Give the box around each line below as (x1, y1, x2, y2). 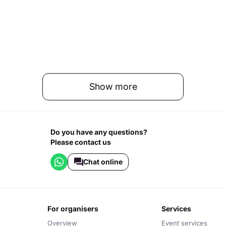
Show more (89, 81, 137, 92)
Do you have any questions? (50, 128, 148, 136)
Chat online (83, 157, 123, 166)
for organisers (51, 204, 99, 213)
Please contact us (50, 138, 111, 146)
